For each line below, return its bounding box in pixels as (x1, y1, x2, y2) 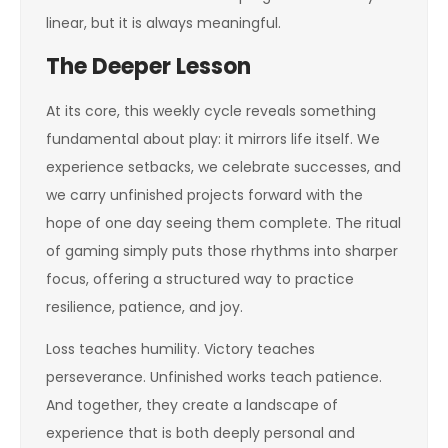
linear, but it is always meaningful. (46, 13, 281, 33)
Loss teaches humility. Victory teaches (46, 339, 315, 359)
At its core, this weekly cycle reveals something (46, 101, 376, 121)
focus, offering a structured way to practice (46, 269, 354, 289)
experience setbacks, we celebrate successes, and (46, 157, 401, 177)
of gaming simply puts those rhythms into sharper (46, 241, 398, 261)
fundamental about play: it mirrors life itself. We (46, 129, 380, 149)
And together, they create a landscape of (46, 395, 338, 415)
